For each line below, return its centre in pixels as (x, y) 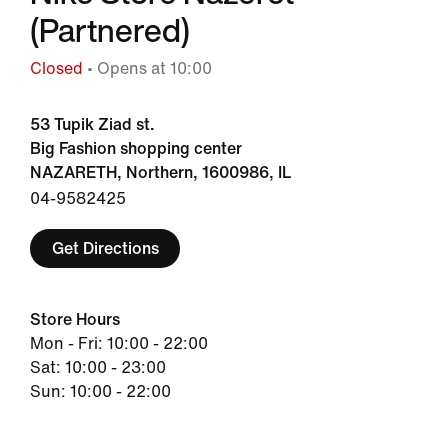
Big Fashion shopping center (136, 148)
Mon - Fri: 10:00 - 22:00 (119, 343)
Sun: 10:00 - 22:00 (100, 391)
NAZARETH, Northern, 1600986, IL (160, 172)
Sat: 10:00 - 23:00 (98, 367)
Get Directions (105, 248)
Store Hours (75, 319)
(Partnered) (110, 30)
